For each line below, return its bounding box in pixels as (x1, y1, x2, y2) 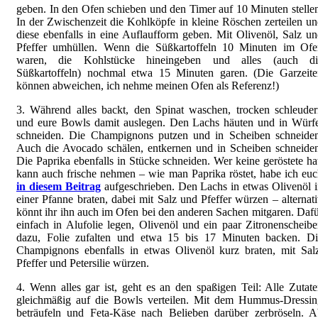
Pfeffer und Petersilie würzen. (16, 256, 149, 269)
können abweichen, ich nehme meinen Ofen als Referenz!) (16, 79, 279, 92)
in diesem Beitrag (16, 180, 101, 192)
